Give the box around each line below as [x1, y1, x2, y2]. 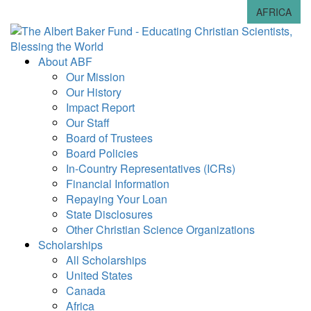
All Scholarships [66, 252, 146, 268]
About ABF [38, 53, 92, 69]
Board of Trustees [66, 130, 153, 146]
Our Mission [66, 69, 125, 85]
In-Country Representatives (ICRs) [66, 160, 235, 176]
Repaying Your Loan [66, 191, 167, 207]
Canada [66, 283, 106, 299]
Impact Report [66, 99, 135, 115]
